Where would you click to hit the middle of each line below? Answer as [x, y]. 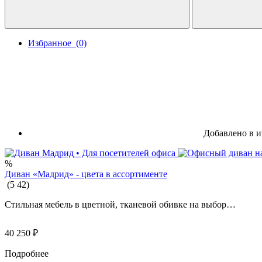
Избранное [52, 43]
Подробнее [27, 253]
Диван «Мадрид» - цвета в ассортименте [86, 174]
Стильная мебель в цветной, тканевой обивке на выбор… [120, 204]
